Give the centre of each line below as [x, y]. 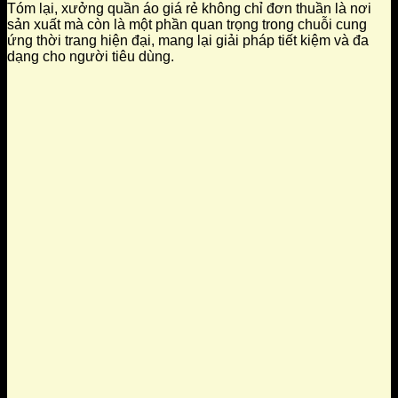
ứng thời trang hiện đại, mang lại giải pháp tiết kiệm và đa [188, 41]
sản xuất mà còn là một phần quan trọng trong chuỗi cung [187, 25]
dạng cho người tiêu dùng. [91, 57]
